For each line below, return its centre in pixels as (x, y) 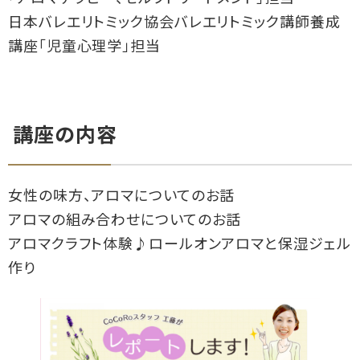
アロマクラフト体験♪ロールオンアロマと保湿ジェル (180, 246)
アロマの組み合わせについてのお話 (125, 222)
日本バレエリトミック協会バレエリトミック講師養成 (174, 23)
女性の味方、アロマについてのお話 (122, 198)
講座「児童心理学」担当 (84, 47)
